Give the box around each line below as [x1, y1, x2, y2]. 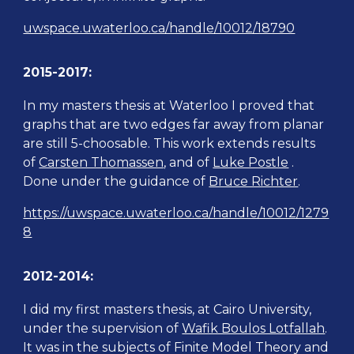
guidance [130, 174, 190, 189]
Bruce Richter [209, 174, 299, 189]
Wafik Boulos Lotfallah [182, 321, 326, 336]
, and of [164, 155, 213, 170]
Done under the [23, 174, 130, 189]
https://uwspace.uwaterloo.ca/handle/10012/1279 [23, 205, 330, 220]
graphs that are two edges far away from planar [23, 117, 325, 132]
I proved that [232, 98, 315, 113]
